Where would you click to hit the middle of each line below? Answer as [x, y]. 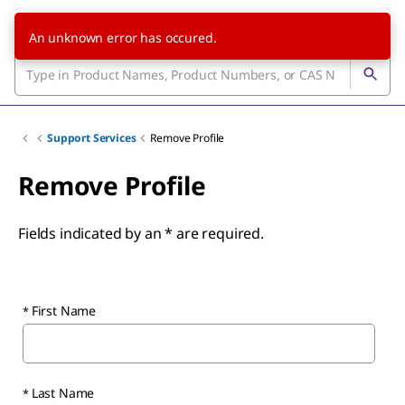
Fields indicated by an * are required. [141, 233]
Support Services [92, 138]
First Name [64, 311]
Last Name [63, 393]
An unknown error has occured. [122, 38]
